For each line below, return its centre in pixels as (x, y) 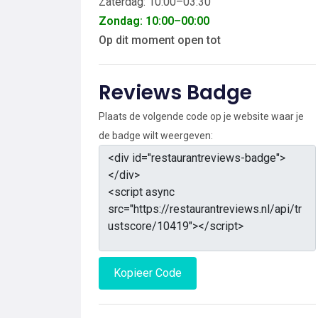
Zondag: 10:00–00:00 (154, 21)
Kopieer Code (148, 273)
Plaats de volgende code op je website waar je (201, 116)
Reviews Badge (175, 92)
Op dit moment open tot (160, 40)
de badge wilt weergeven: (156, 135)
